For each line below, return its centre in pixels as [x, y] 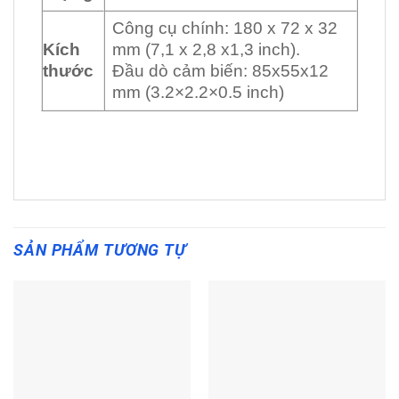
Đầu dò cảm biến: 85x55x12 [220, 71]
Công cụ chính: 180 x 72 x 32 [224, 28]
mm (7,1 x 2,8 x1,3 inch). [206, 50]
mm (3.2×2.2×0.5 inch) [198, 93]
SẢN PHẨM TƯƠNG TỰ [100, 250]
